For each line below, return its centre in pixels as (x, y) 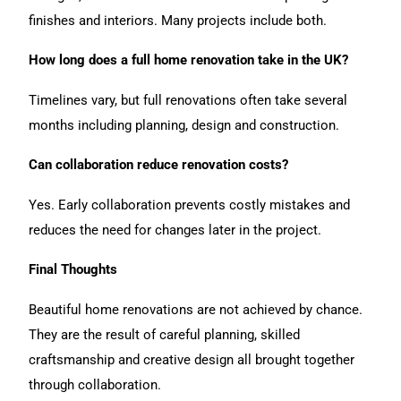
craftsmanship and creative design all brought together (192, 359)
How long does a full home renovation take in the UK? (189, 60)
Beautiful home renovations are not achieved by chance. (196, 309)
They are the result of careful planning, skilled (165, 334)
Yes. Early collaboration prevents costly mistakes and (190, 205)
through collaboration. (95, 384)
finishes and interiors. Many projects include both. (178, 20)
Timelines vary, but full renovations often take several (188, 100)
